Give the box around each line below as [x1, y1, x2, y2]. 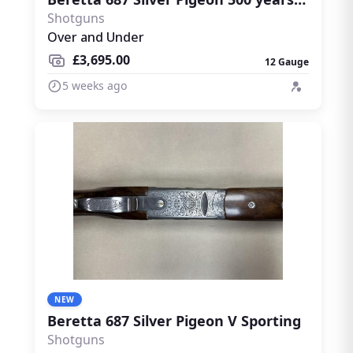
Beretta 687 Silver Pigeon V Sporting [47, 310, 301, 330]
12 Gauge [265, 55, 309, 69]
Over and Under [47, 28, 144, 46]
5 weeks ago [62, 77, 127, 93]
